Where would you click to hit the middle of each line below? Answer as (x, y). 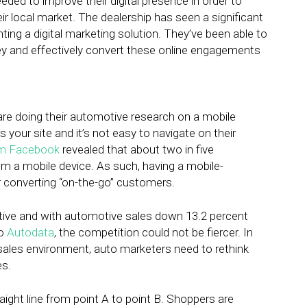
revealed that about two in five (137, 149)
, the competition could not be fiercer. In (153, 232)
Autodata (30, 232)
